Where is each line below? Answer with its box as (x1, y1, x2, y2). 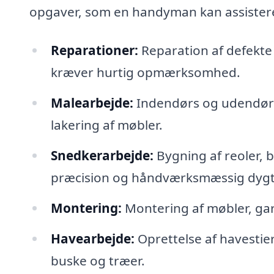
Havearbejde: (50, 229, 135, 247)
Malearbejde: (50, 94, 133, 112)
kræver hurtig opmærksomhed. (50, 64, 240, 81)
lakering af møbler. (50, 116, 163, 134)
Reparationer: (50, 42, 138, 59)
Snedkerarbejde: (50, 146, 154, 164)
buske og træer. (50, 251, 145, 269)
